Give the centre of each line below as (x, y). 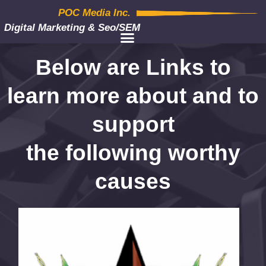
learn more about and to (133, 96)
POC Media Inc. (94, 13)
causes (133, 181)
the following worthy (133, 153)
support (133, 124)
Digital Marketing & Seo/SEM (72, 28)
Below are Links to (133, 67)
